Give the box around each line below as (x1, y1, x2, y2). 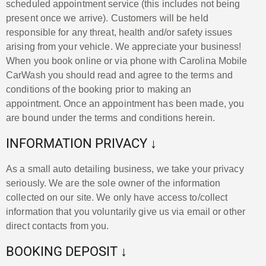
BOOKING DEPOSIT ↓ (6, 243, 127, 259)
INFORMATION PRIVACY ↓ (6, 135, 157, 151)
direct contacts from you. (6, 220, 109, 231)
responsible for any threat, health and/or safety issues (6, 27, 233, 37)
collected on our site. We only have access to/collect (6, 192, 228, 202)
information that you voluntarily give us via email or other (6, 206, 245, 217)
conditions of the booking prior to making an (6, 84, 192, 94)
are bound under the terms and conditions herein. (6, 112, 215, 123)
